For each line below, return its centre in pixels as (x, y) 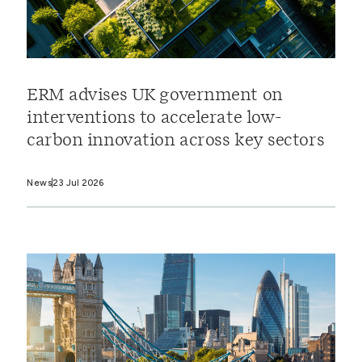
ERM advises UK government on (155, 96)
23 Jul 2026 (78, 183)
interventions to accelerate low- (154, 118)
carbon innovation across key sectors (176, 141)
